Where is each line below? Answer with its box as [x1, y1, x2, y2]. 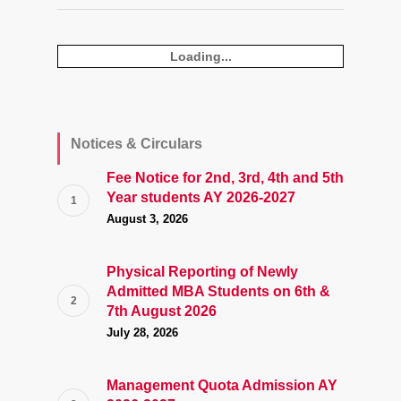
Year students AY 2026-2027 [107, 190, 295, 205]
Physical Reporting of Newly [107, 264, 298, 279]
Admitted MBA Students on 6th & [107, 284, 330, 299]
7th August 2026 [107, 303, 217, 319]
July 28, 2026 [107, 326, 178, 339]
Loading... [169, 49, 232, 64]
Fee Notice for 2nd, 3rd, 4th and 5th [107, 170, 344, 185]
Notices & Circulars [71, 136, 202, 151]
